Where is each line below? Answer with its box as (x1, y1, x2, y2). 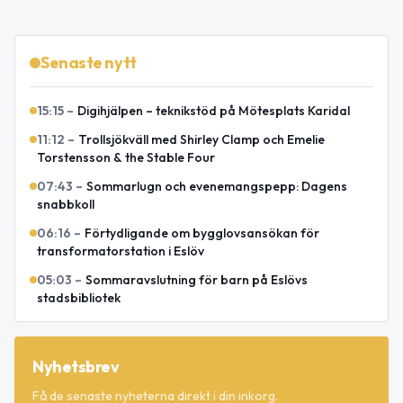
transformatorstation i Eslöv (37, 243, 204, 260)
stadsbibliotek (37, 290, 121, 307)
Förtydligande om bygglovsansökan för (85, 225, 319, 242)
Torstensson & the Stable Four (37, 149, 215, 166)
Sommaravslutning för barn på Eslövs (85, 272, 308, 289)
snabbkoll (37, 196, 94, 213)
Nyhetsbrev (32, 356, 120, 378)
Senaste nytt (40, 52, 137, 74)
